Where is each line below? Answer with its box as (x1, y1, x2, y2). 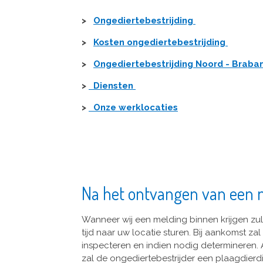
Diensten (89, 80, 136, 92)
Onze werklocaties (89, 102, 178, 113)
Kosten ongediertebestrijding (93, 37, 228, 48)
